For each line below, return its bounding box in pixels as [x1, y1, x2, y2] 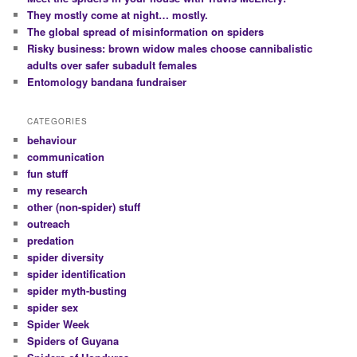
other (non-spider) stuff [27, 199, 141, 215]
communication [27, 149, 105, 165]
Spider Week [27, 316, 90, 332]
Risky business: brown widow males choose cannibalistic [27, 40, 313, 56]
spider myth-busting [27, 283, 127, 299]
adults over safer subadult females [27, 57, 198, 73]
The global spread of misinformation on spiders [27, 23, 265, 39]
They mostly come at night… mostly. [27, 6, 209, 22]
